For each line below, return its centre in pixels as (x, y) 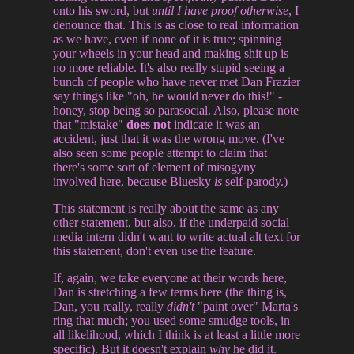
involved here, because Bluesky (134, 181)
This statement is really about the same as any (166, 208)
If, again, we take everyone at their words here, (170, 277)
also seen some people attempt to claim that (160, 153)
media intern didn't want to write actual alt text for (177, 236)
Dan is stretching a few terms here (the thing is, (170, 292)
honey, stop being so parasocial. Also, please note (176, 110)
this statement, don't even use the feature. (155, 250)
